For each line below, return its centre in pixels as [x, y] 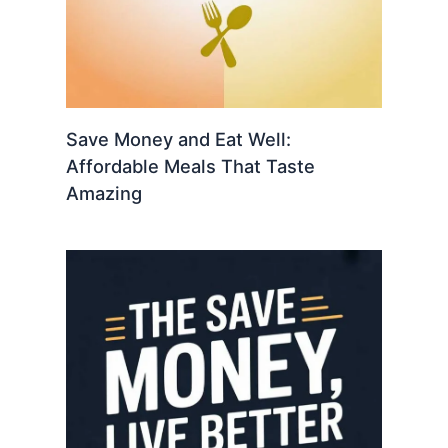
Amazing [103, 192]
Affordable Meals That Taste [190, 165]
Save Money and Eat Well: [178, 138]
